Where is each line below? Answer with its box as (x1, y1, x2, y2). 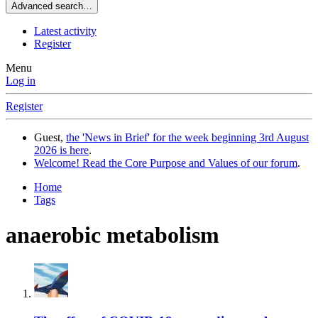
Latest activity (34, 25, 97, 38)
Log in (6, 75, 35, 87)
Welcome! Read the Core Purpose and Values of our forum (34, 157, 297, 170)
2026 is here (34, 144, 89, 157)
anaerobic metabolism (6, 221, 219, 248)
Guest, (34, 131, 66, 144)
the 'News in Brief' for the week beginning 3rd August (66, 131, 309, 144)
